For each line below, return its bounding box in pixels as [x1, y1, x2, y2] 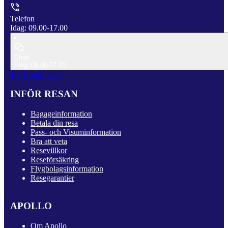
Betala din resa [31, 119, 78, 128]
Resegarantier [31, 174, 74, 183]
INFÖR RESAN [10, 89, 78, 100]
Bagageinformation [31, 109, 92, 119]
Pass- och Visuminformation [31, 128, 121, 137]
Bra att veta [31, 137, 67, 146]
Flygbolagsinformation [31, 164, 103, 174]
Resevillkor [31, 146, 67, 155]
